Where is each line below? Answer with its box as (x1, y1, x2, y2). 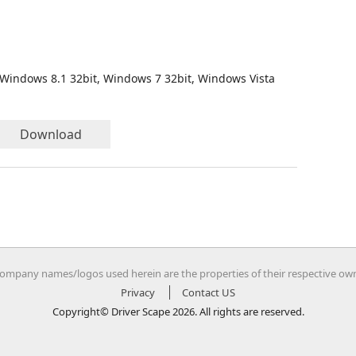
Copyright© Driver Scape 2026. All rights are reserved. (52, 304, 304, 319)
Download (20, 126, 82, 143)
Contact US (182, 285, 235, 300)
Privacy (121, 285, 155, 300)
